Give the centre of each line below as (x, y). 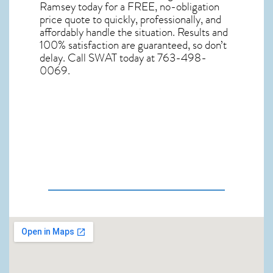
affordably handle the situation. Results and (134, 33)
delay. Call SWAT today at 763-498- (123, 58)
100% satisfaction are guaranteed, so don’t (133, 45)
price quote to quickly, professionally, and (130, 20)
